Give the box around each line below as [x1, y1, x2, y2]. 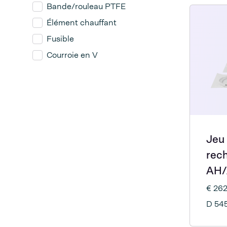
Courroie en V [47, 50, 98, 60]
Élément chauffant [47, 17, 117, 28]
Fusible [47, 33, 74, 44]
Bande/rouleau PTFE [47, 1, 126, 12]
